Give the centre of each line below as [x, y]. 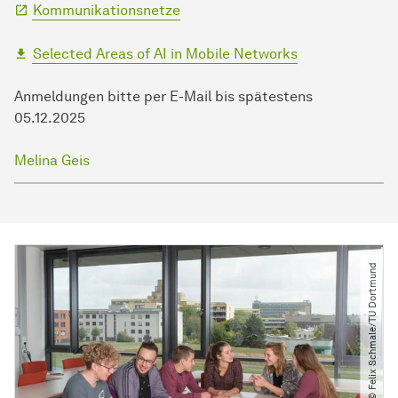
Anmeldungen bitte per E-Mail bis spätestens [163, 97]
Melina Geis [52, 161]
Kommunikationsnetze [107, 11]
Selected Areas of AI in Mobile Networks [165, 54]
